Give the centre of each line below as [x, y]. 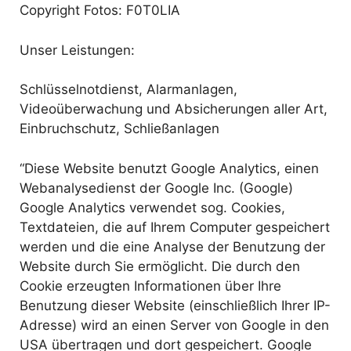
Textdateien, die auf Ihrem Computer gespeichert [175, 227]
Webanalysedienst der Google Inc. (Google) [156, 188]
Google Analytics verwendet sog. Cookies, [152, 207]
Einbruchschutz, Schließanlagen [119, 128]
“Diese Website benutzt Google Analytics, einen [169, 168]
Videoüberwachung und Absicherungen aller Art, [174, 109]
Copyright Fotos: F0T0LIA [100, 10]
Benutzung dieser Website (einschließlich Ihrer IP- [175, 305]
